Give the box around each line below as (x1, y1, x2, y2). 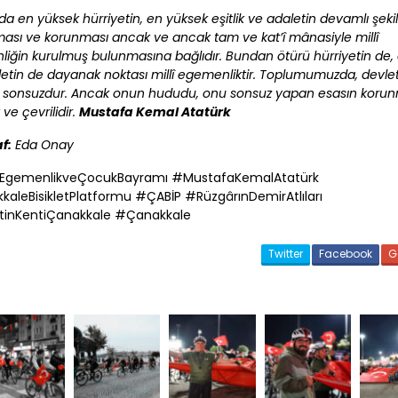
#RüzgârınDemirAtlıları (181, 187, 323, 206)
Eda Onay (12, 136, 75, 155)
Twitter (268, 246, 304, 262)
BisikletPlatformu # (28, 187, 147, 206)
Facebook (319, 246, 373, 262)
